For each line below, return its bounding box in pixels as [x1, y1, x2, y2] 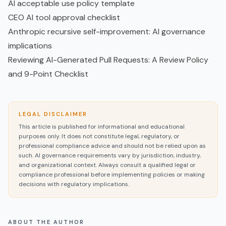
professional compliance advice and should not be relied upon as [19, 141, 206, 150]
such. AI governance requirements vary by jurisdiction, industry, [19, 151, 201, 159]
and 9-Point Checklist [8, 68, 88, 79]
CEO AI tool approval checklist [8, 12, 120, 23]
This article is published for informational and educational [19, 122, 185, 131]
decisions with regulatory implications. [19, 180, 129, 188]
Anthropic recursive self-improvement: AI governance [8, 26, 205, 37]
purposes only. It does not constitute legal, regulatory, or [19, 132, 180, 140]
